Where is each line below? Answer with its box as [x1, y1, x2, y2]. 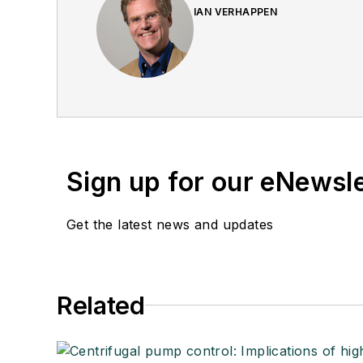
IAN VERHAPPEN [194, 5, 278, 18]
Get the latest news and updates [66, 216, 274, 233]
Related [57, 290, 145, 320]
